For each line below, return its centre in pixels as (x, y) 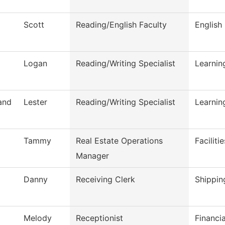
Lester (35, 102)
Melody (38, 218)
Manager (92, 156)
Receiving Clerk (105, 180)
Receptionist (99, 218)
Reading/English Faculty (121, 25)
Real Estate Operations (119, 141)
